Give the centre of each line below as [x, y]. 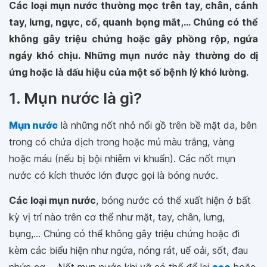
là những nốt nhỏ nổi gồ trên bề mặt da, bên [157, 125]
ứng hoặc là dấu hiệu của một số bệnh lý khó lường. [129, 72]
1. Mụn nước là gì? [75, 98]
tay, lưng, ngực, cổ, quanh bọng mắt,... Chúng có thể [133, 22]
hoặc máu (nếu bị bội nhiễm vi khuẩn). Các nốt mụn [122, 159]
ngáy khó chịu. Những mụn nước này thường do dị [133, 55]
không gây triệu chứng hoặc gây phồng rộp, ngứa [133, 39]
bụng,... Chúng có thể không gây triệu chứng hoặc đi [124, 234]
